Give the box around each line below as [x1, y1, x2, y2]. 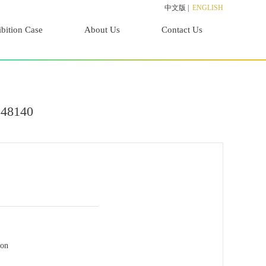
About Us [84, 25, 120, 34]
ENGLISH [192, 4, 223, 12]
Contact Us [161, 25, 202, 34]
